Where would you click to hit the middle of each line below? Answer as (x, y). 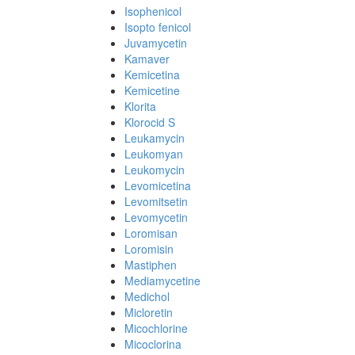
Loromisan (151, 233)
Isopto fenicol (158, 27)
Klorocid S (150, 122)
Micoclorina (153, 344)
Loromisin (149, 249)
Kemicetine (152, 90)
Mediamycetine (162, 281)
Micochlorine (156, 328)
